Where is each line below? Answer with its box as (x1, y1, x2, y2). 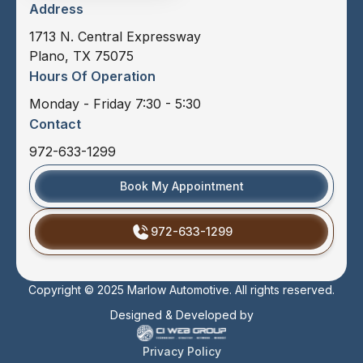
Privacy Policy (142, 344, 221, 358)
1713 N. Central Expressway (29, 28, 201, 45)
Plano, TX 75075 (29, 47, 134, 64)
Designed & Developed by (109, 307, 254, 322)
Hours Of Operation (29, 67, 156, 84)
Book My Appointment (119, 178, 244, 193)
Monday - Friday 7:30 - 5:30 (29, 95, 201, 112)
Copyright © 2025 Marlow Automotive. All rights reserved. (28, 282, 335, 297)
